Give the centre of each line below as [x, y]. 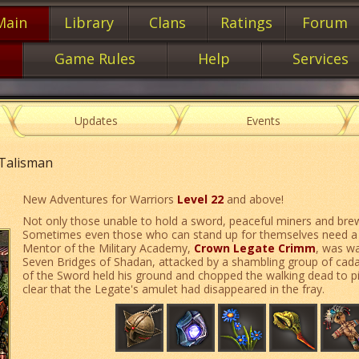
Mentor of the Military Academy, [108, 248]
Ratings [246, 22]
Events [263, 121]
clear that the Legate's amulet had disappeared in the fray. [175, 289]
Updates [96, 121]
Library [89, 22]
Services [320, 58]
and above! [254, 199]
